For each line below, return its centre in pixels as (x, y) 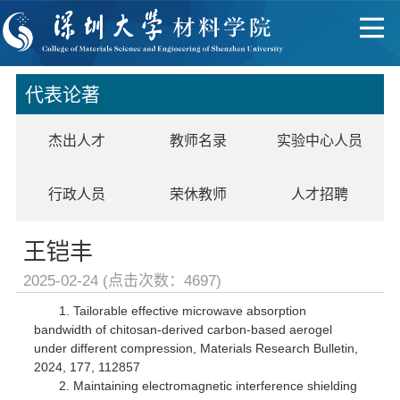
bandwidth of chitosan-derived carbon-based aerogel (183, 329)
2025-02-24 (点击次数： (103, 280)
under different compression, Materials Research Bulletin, (196, 348)
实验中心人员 (320, 140)
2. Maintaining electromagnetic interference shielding (208, 385)
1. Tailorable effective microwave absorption (183, 310)
